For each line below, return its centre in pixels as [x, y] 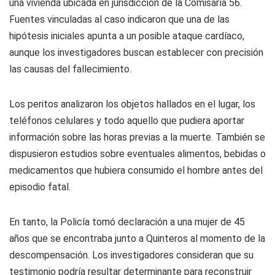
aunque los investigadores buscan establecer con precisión [136, 52]
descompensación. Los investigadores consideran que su [131, 255]
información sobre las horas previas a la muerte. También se [137, 137]
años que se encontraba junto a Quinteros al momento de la [137, 238]
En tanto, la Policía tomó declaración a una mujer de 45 [127, 222]
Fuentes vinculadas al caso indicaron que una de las [119, 19]
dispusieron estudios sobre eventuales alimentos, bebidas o [137, 154]
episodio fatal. [40, 187]
